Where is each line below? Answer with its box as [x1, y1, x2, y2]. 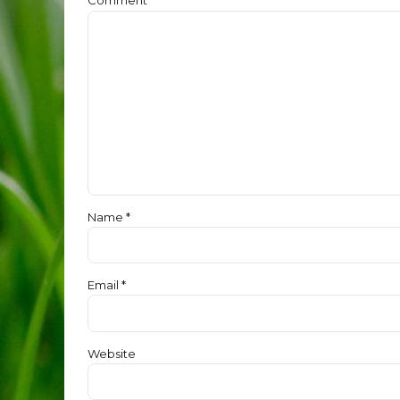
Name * [87, 209, 130, 224]
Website [87, 346, 136, 361]
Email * [87, 278, 126, 293]
